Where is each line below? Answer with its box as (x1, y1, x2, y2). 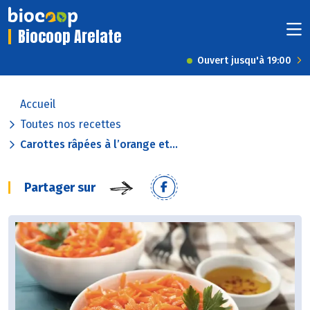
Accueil (20, 98, 55, 111)
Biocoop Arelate (18, 25, 122, 48)
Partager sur (24, 180, 95, 196)
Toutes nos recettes (20, 118, 121, 131)
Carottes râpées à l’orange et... (20, 138, 178, 152)
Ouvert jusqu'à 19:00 (197, 55, 291, 67)
